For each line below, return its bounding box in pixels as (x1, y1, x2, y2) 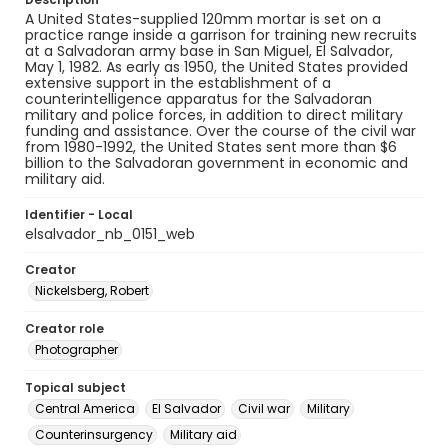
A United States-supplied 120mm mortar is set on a (25, 9, 381, 29)
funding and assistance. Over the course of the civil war (25, 121, 416, 141)
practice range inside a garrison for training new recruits (25, 25, 417, 45)
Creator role (25, 320, 104, 337)
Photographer (35, 341, 118, 358)
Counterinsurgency (35, 426, 153, 443)
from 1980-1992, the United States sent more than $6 (25, 137, 397, 157)
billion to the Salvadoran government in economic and (25, 153, 408, 173)
